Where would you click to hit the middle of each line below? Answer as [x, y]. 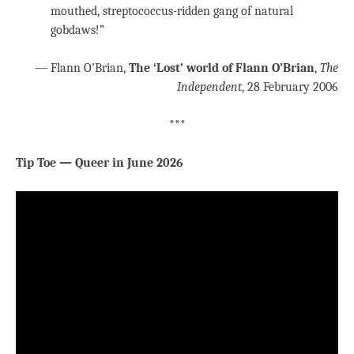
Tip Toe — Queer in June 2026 [100, 163]
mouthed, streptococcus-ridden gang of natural [172, 11]
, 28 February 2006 [290, 87]
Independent [209, 87]
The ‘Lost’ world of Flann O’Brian [222, 68]
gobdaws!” [77, 30]
